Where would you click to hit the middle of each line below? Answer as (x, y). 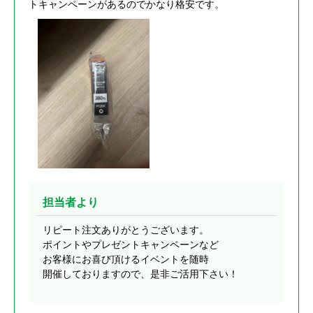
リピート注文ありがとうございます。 (126, 230)
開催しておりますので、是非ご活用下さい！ (140, 274)
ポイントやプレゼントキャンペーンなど (131, 244)
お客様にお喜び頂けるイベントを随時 (126, 259)
